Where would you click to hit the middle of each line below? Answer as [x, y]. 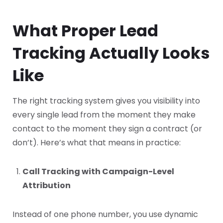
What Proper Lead [85, 31]
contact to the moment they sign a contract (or [107, 129]
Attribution [47, 186]
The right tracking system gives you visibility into [106, 101]
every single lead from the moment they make [104, 115]
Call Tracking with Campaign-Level [98, 172]
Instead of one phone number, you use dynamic [105, 215]
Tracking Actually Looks [111, 53]
